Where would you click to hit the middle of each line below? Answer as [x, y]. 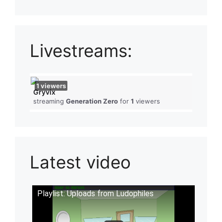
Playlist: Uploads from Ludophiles [95, 193]
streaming [49, 101]
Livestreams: [81, 50]
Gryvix [44, 92]
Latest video [80, 162]
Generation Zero [92, 101]
